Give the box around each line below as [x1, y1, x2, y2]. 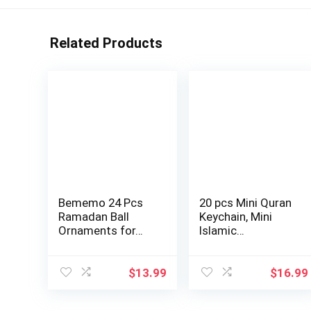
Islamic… [199, 224, 245, 238]
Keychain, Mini [199, 210, 273, 224]
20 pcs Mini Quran [199, 196, 292, 210]
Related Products [50, 35, 162, 52]
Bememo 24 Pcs [58, 196, 143, 210]
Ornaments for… [58, 224, 143, 238]
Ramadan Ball [58, 210, 129, 224]
